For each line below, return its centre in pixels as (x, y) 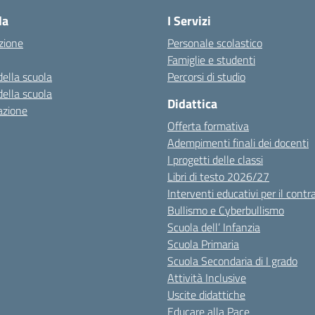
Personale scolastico (215, 43)
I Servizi (189, 21)
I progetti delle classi (215, 160)
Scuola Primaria (203, 244)
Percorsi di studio (206, 77)
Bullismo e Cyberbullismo (226, 210)
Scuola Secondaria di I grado (232, 261)
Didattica (192, 104)
